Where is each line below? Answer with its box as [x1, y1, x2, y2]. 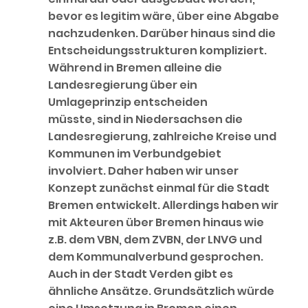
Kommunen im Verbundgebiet [48, 145, 221, 162]
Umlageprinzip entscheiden [48, 93, 208, 110]
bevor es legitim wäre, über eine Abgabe [48, 8, 279, 24]
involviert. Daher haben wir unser [48, 162, 239, 179]
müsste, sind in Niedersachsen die [48, 111, 243, 127]
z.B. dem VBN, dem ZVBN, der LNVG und [48, 231, 262, 247]
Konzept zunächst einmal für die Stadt [48, 179, 269, 196]
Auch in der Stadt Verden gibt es [48, 265, 233, 282]
